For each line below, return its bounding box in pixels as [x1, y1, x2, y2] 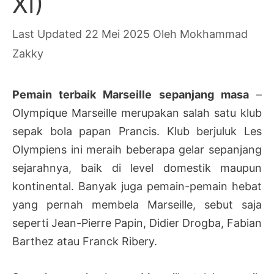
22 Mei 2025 [85, 27, 150, 40]
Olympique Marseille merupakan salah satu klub [12, 106, 262, 119]
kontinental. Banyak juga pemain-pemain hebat [12, 179, 262, 193]
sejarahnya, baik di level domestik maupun [12, 161, 262, 174]
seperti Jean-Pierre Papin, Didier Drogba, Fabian [12, 216, 262, 229]
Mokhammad [180, 27, 248, 40]
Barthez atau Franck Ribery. [12, 234, 157, 248]
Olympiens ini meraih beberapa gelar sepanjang [12, 143, 262, 156]
